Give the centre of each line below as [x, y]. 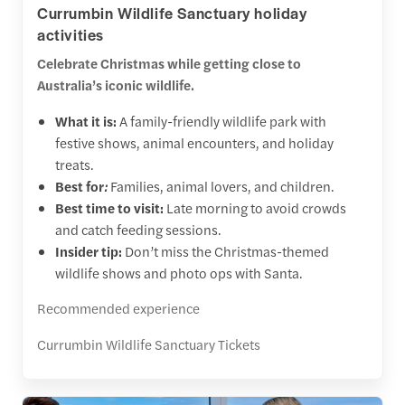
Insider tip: [89, 250]
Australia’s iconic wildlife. [116, 84]
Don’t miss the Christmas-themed [226, 250]
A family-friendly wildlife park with [221, 120]
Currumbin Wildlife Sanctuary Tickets [149, 344]
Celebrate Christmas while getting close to [169, 62]
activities [71, 34]
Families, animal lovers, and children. [222, 185]
